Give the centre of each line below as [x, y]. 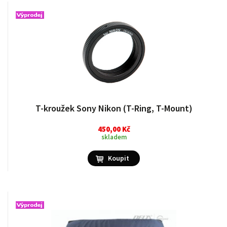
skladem [114, 137]
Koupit [119, 158]
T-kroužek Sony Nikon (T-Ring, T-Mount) [114, 108]
